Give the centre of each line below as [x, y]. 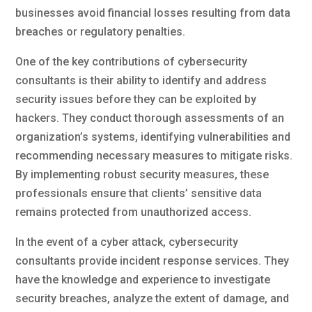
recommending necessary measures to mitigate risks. [154, 155]
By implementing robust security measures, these [142, 174]
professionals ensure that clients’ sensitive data [139, 193]
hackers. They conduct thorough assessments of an [150, 118]
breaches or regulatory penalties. [101, 31]
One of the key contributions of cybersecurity [132, 61]
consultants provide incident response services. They [153, 260]
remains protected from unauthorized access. [134, 212]
